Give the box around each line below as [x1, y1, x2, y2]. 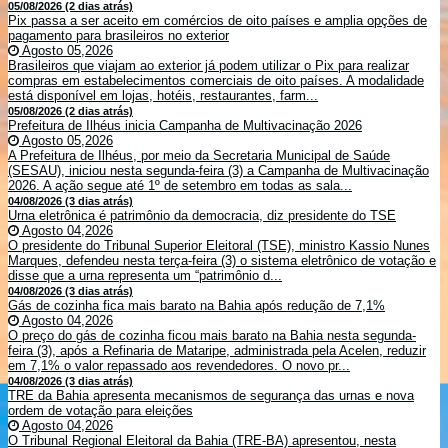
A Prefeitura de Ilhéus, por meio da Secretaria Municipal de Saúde [8, 148, 390, 164]
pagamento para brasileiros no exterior [8, 28, 229, 44]
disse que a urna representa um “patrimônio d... [8, 268, 282, 284]
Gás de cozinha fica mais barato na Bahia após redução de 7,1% [8, 298, 385, 314]
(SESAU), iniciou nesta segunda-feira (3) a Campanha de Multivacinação [8, 163, 429, 179]
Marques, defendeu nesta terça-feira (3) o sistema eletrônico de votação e [8, 253, 436, 269]
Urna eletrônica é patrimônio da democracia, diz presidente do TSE [8, 208, 396, 224]
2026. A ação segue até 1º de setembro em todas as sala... [8, 178, 352, 194]
